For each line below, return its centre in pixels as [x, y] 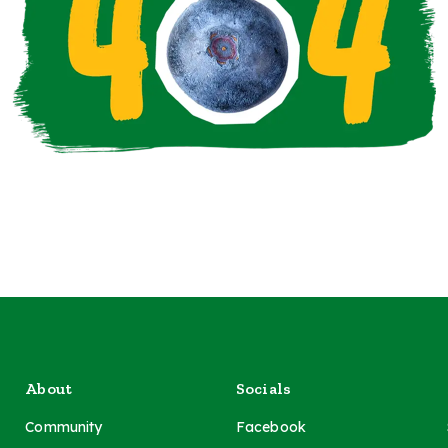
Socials [264, 388]
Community [64, 426]
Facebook [271, 426]
